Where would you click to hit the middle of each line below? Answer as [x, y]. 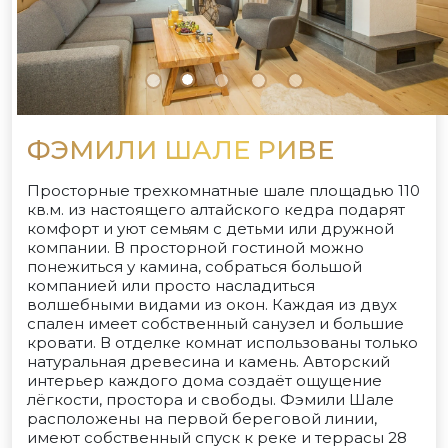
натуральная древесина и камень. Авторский [208, 361]
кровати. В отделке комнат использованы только [222, 342]
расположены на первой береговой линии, [202, 418]
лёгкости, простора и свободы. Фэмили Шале [210, 399]
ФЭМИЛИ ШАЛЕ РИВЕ [180, 150]
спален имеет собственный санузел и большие [215, 323]
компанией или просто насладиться [171, 285]
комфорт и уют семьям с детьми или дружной [210, 228]
